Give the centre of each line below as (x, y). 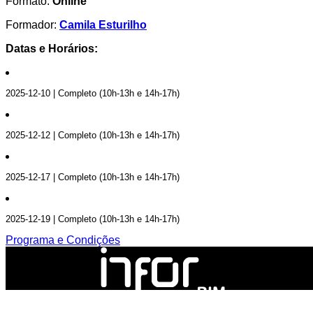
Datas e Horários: (52, 49)
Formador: (32, 25)
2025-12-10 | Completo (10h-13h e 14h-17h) (93, 94)
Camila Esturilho (103, 25)
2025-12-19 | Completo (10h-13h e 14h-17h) (93, 219)
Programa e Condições (63, 240)
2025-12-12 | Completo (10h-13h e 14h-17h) (93, 136)
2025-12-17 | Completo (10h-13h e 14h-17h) (93, 177)
